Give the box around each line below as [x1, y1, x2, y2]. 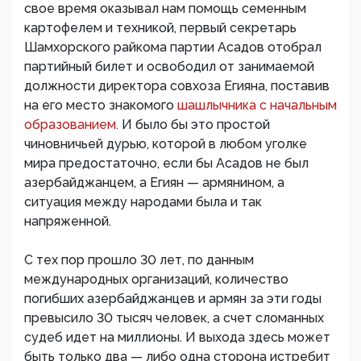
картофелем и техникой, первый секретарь [24, 20, 297, 35]
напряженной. [24, 214, 111, 229]
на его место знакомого [24, 98, 177, 113]
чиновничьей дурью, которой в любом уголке [24, 136, 307, 151]
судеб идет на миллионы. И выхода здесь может [24, 330, 330, 345]
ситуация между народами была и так [24, 194, 262, 210]
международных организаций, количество [24, 272, 288, 287]
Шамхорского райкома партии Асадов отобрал [24, 39, 322, 55]
